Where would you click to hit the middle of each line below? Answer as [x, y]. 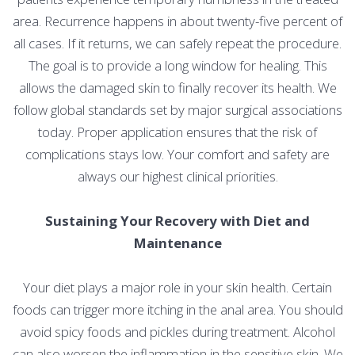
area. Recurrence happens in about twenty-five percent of [177, 21]
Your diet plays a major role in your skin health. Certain [177, 288]
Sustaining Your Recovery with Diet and [177, 221]
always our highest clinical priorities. [177, 177]
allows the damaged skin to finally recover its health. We [177, 88]
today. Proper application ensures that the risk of [177, 132]
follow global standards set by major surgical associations [177, 110]
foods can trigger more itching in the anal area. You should [177, 310]
